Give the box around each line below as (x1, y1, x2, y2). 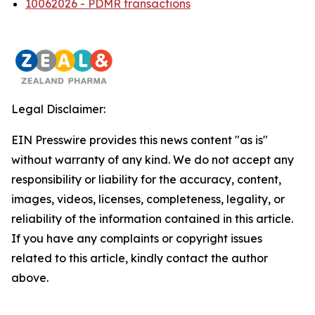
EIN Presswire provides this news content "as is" (11, 133, 268, 147)
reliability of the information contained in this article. (11, 212, 293, 226)
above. (11, 271, 49, 285)
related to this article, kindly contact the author (11, 251, 268, 265)
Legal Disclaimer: (11, 102, 105, 116)
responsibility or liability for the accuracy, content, (11, 172, 281, 186)
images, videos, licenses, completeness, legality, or (11, 192, 285, 206)
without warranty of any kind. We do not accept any (11, 153, 294, 167)
